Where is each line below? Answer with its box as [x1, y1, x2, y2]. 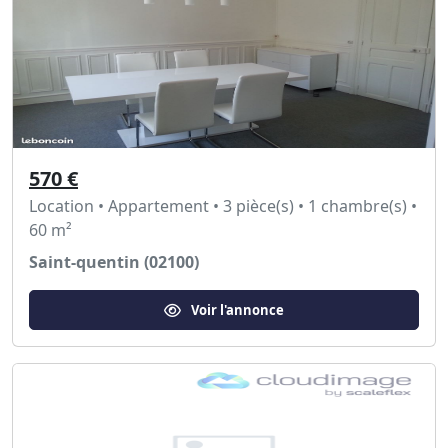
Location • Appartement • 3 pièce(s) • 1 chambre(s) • [29, 195, 417, 217]
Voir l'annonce [191, 300, 284, 319]
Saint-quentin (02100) [29, 251, 199, 273]
